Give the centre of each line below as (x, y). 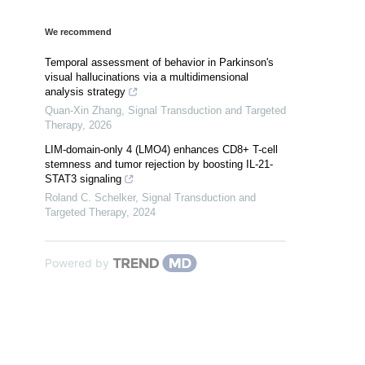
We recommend (78, 32)
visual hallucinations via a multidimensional (147, 77)
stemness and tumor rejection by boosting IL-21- (159, 165)
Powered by (77, 263)
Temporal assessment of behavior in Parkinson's (159, 63)
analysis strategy (85, 92)
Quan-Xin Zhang (83, 111)
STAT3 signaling (83, 179)
